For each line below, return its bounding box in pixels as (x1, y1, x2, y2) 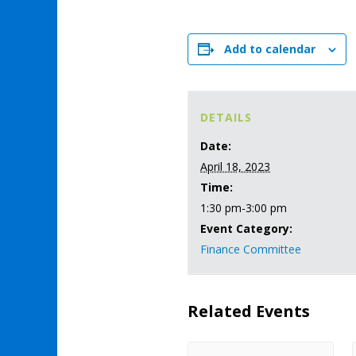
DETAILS (200, 110, 252, 125)
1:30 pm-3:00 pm (200, 200, 287, 215)
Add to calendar (224, 41, 315, 56)
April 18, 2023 (200, 159, 270, 174)
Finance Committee (200, 242, 301, 257)
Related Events (188, 300, 310, 322)
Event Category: (200, 221, 292, 236)
